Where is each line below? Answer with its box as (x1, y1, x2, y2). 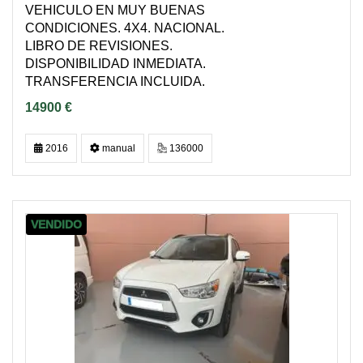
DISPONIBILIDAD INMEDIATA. (25, 57, 206, 70)
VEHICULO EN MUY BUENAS (25, 3, 205, 17)
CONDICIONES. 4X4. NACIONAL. (25, 21, 224, 35)
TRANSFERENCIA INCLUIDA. (25, 75, 205, 88)
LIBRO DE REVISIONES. (25, 39, 173, 53)
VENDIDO (31, 218, 82, 231)
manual (100, 143, 135, 154)
